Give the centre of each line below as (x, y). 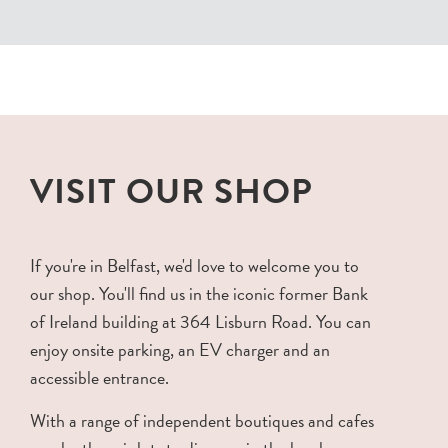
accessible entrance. (99, 377)
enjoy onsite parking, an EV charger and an (180, 349)
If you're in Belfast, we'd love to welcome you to (194, 265)
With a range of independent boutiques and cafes (202, 420)
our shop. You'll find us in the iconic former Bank (199, 293)
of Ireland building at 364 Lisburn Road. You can (200, 321)
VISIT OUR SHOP (171, 190)
